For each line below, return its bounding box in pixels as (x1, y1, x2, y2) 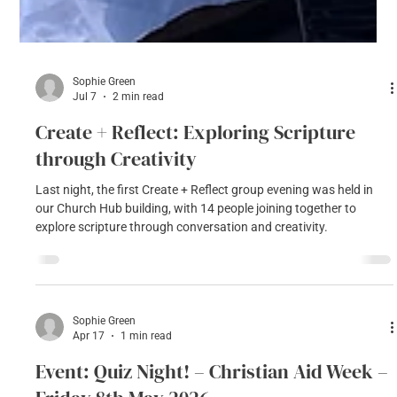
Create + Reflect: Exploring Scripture (35, 331, 356, 359)
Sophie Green (73, 288, 136, 301)
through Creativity (35, 358, 198, 385)
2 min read (113, 302, 165, 315)
